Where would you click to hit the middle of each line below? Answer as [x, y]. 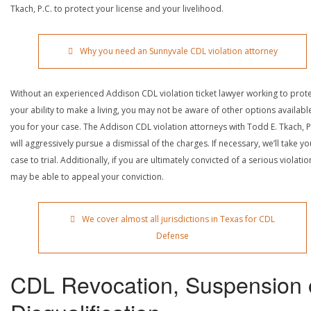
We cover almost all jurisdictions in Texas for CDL [178, 219]
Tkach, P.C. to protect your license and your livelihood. [117, 8]
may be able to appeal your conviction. [87, 176]
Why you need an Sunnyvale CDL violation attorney [178, 51]
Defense [173, 235]
